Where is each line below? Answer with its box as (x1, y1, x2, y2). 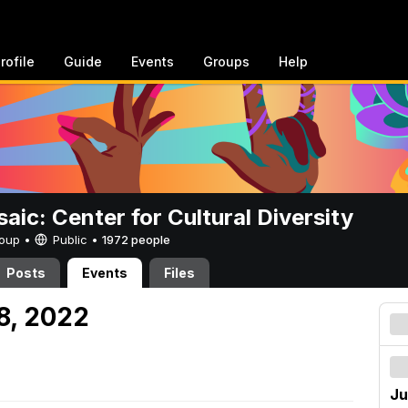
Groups (203, 54, 250, 69)
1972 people (102, 232, 170, 247)
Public (49, 232, 91, 247)
